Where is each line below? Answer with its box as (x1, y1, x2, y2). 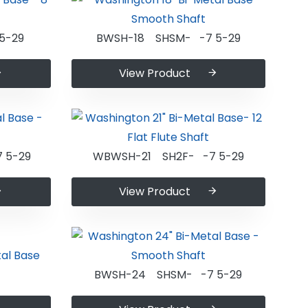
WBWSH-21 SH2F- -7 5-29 (92, 148, 244, 165)
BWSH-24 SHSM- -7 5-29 (94, 267, 243, 283)
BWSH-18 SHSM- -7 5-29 (96, 30, 241, 47)
